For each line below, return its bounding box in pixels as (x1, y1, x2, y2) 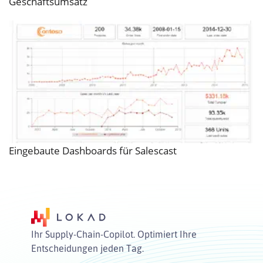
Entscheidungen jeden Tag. (31, 242, 144, 254)
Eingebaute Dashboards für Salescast (9, 143, 177, 157)
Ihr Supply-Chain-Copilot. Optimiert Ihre (31, 228, 197, 240)
